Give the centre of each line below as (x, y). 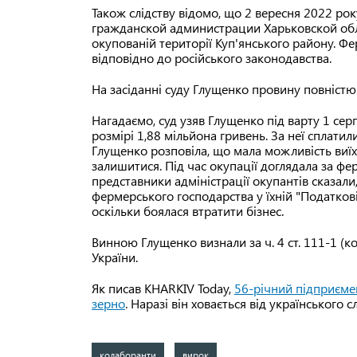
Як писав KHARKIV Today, (163, 288)
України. (115, 257)
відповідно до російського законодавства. (212, 58)
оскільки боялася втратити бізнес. (188, 211)
